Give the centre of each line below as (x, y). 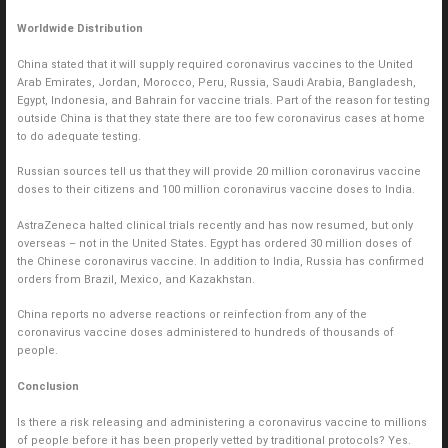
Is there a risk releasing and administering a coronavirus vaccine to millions (221, 422)
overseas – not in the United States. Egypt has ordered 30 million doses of (214, 243)
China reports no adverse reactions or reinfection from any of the (191, 315)
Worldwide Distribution (79, 28)
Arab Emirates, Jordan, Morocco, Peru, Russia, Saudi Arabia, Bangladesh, (216, 82)
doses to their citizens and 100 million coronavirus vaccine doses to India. (215, 190)
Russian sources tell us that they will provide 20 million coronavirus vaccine (218, 172)
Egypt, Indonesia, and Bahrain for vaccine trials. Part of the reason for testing (223, 100)
